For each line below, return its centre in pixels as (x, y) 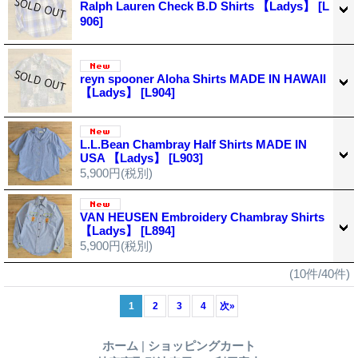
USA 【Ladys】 (124, 157)
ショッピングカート (202, 345)
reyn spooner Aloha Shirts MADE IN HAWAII (203, 78)
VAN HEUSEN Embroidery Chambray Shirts (202, 217)
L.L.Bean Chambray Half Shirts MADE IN (193, 144)
